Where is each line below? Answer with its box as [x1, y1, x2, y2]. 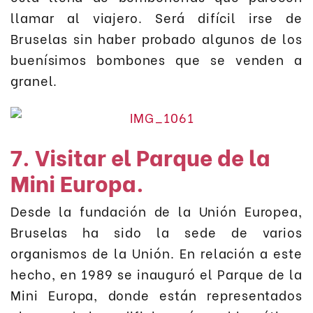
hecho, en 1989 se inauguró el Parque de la [10, 263, 303, 283]
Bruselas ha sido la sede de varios [10, 221, 303, 241]
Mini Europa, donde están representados [10, 284, 303, 304]
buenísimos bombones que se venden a [10, 50, 303, 69]
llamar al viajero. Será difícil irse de [10, 8, 303, 27]
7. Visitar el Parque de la [10, 140, 270, 173]
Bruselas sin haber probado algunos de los [10, 29, 303, 48]
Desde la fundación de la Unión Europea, [10, 201, 303, 220]
